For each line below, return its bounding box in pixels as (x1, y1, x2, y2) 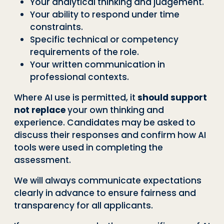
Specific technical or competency (30, 33, 178, 45)
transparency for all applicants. (14, 199, 153, 211)
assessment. (14, 153, 71, 166)
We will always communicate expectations (14, 174, 201, 186)
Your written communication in (30, 58, 165, 70)
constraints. (30, 20, 83, 33)
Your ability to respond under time (30, 8, 179, 20)
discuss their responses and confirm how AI (14, 128, 206, 141)
